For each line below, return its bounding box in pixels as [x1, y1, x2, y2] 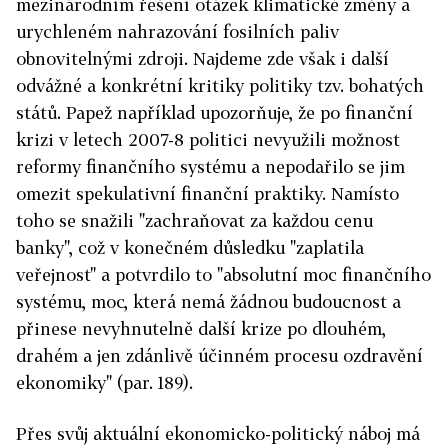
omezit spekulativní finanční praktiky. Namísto [16, 183, 399, 205]
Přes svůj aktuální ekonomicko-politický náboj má [16, 423, 420, 445]
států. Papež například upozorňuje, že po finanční [16, 102, 413, 124]
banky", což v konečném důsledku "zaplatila [16, 237, 364, 259]
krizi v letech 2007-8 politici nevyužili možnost [16, 129, 400, 151]
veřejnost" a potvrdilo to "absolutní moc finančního [16, 264, 431, 286]
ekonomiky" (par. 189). [16, 372, 193, 394]
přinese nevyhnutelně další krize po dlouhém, [16, 318, 386, 340]
